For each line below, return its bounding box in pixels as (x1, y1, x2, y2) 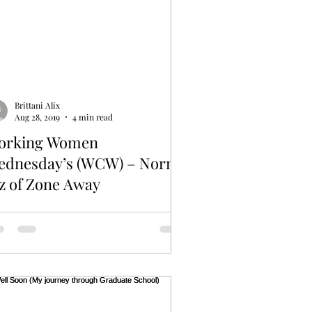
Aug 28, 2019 (15, 111, 60, 123)
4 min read (72, 111, 113, 123)
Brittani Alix (15, 99, 60, 111)
